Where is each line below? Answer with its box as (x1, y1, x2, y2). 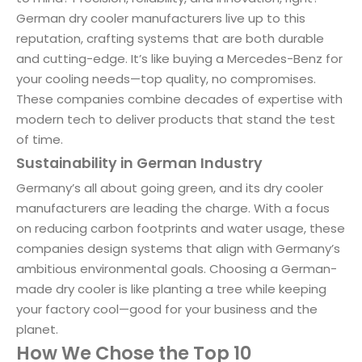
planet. (16, 321, 58, 338)
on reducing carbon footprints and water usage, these (16, 220, 345, 237)
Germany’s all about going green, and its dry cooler (16, 179, 323, 196)
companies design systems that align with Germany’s (16, 240, 340, 257)
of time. (16, 131, 63, 148)
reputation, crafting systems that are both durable (16, 30, 324, 47)
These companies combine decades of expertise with (16, 90, 343, 107)
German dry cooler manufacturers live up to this (16, 10, 305, 27)
